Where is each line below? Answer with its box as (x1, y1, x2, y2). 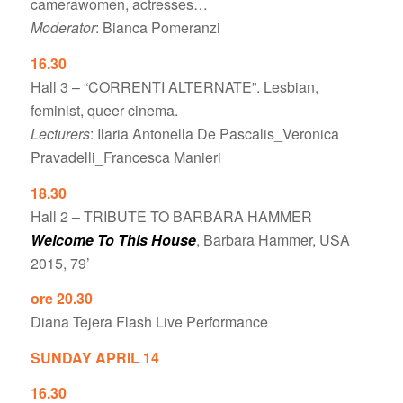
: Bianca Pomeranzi (94, 17, 220, 39)
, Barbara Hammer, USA (195, 228, 350, 250)
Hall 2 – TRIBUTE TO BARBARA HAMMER (30, 205, 312, 227)
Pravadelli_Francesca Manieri (30, 146, 221, 167)
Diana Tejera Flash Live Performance (30, 311, 268, 333)
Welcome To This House (30, 228, 196, 250)
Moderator (30, 17, 95, 39)
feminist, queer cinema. (30, 99, 178, 121)
